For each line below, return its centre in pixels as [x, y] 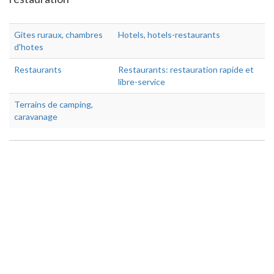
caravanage [36, 117]
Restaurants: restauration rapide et [186, 69]
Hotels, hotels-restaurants [169, 35]
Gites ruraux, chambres [58, 35]
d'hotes [29, 47]
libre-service [142, 82]
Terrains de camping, [54, 104]
